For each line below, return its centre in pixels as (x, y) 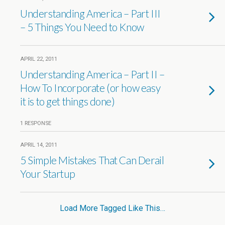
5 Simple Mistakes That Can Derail (92, 160)
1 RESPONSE (36, 123)
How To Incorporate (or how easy (90, 88)
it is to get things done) (68, 101)
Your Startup (48, 174)
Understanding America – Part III (90, 13)
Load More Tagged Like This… (113, 208)
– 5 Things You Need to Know (82, 27)
